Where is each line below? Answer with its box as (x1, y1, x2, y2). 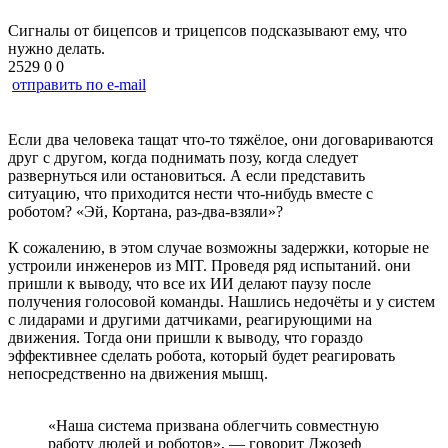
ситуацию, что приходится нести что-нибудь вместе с (8, 184, 373, 202)
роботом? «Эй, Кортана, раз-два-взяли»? (8, 202, 283, 220)
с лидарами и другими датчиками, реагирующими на (8, 310, 372, 328)
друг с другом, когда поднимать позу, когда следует (8, 148, 358, 166)
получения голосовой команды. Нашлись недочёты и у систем (8, 292, 435, 310)
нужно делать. (8, 39, 105, 57)
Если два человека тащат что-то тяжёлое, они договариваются (8, 130, 433, 148)
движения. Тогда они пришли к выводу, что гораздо (8, 328, 363, 346)
